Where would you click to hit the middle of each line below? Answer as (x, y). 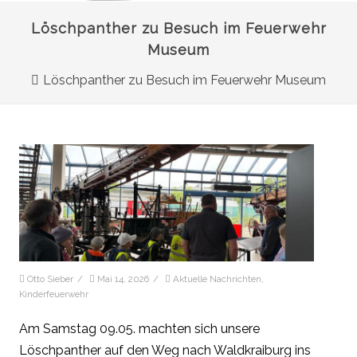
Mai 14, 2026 (123, 279)
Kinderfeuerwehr (54, 294)
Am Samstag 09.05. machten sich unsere (139, 329)
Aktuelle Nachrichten (217, 279)
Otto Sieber (50, 279)
